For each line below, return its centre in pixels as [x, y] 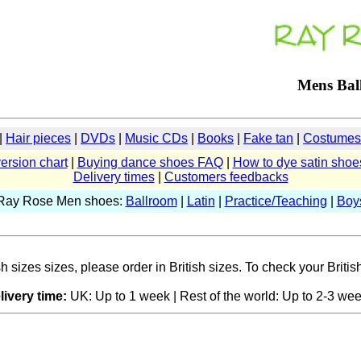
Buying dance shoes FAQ [150, 162]
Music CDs [156, 138]
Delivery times [114, 177]
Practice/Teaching [276, 201]
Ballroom [151, 201]
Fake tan [268, 138]
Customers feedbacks [226, 177]
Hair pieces [38, 138]
